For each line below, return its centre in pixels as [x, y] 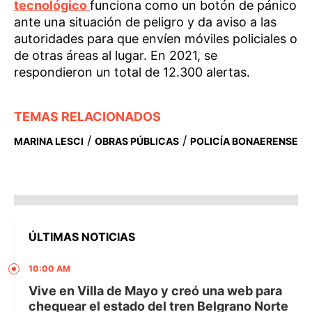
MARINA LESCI [49, 141]
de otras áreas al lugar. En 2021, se [116, 55]
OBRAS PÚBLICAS [137, 141]
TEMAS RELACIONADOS [87, 116]
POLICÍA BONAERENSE [244, 141]
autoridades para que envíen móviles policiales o [156, 38]
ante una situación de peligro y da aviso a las [145, 22]
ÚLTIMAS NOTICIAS [82, 236]
